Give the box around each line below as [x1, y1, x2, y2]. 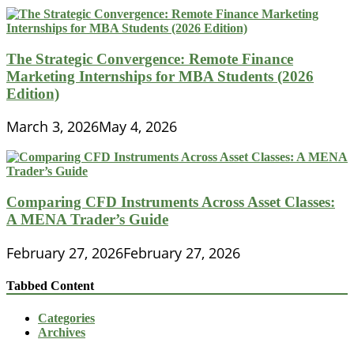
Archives [38, 326, 85, 340]
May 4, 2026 [99, 117, 177, 137]
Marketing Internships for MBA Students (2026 [6, 67, 314, 85]
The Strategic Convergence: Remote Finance [6, 50, 293, 67]
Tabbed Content [6, 279, 94, 293]
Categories [38, 311, 95, 326]
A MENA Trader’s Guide [6, 211, 168, 228]
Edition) [6, 85, 59, 102]
